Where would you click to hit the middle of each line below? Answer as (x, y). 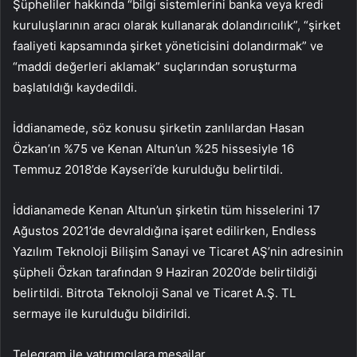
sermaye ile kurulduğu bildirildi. (102, 313)
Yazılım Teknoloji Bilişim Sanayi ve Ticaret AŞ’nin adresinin (178, 251)
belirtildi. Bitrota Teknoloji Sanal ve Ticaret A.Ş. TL (154, 292)
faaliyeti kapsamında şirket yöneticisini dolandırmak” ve (168, 45)
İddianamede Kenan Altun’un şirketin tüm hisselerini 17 (167, 210)
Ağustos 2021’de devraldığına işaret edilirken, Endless (165, 230)
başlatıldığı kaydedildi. (75, 87)
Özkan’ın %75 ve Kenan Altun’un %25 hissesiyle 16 (153, 148)
